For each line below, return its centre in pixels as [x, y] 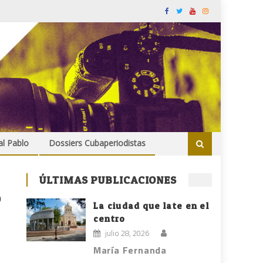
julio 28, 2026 [127, 233]
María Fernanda [130, 250]
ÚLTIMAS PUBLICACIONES [108, 180]
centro [109, 219]
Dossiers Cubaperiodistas [97, 143]
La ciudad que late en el [151, 206]
